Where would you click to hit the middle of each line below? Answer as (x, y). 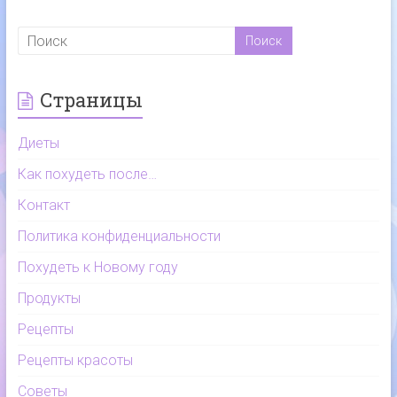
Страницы (91, 100)
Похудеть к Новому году (97, 268)
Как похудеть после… (87, 175)
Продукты (49, 299)
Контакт (43, 206)
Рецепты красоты (75, 361)
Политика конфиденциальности (119, 237)
